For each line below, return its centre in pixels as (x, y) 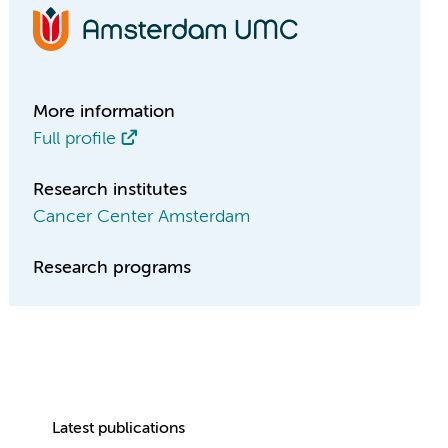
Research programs (112, 268)
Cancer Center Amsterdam (142, 217)
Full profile (75, 139)
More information (104, 112)
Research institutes (110, 190)
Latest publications (118, 429)
